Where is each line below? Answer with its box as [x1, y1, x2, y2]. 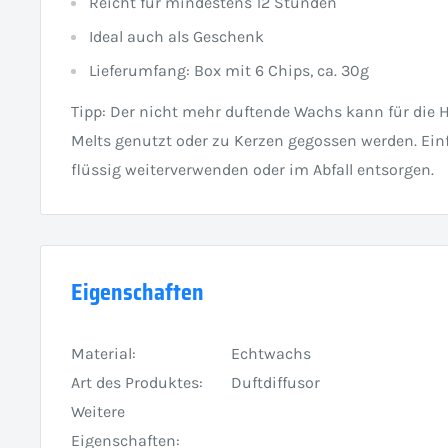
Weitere [71, 401, 125, 421]
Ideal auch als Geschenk [89, 27, 264, 47]
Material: [71, 343, 136, 363]
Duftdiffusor [231, 372, 320, 392]
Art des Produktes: [71, 372, 203, 392]
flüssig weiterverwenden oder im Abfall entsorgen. [71, 159, 434, 179]
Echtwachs [231, 343, 311, 363]
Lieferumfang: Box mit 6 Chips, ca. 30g [89, 61, 369, 81]
